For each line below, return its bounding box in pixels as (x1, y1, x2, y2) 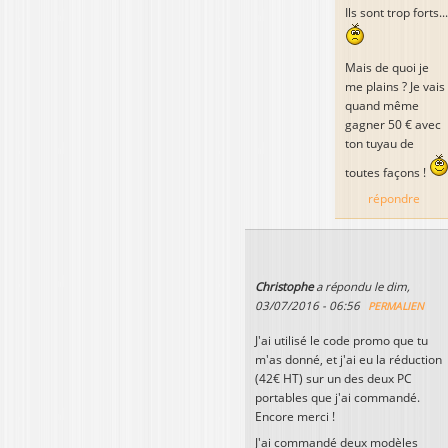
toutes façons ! (345, 164, 429, 180)
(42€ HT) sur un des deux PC (255, 371, 412, 387)
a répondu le (313, 279, 386, 295)
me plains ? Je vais (345, 78, 445, 94)
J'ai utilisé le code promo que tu (255, 333, 428, 349)
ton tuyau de (345, 135, 414, 151)
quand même (345, 97, 419, 113)
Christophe (255, 279, 313, 295)
